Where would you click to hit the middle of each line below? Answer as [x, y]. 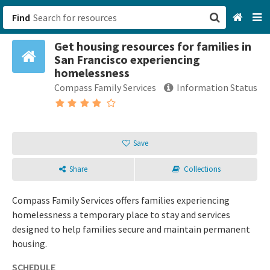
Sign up [157, 115]
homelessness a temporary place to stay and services [121, 215]
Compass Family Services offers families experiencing [121, 200]
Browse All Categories [187, 80]
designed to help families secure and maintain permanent [131, 229]
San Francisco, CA [177, 54]
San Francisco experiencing [127, 59]
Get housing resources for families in [153, 46]
